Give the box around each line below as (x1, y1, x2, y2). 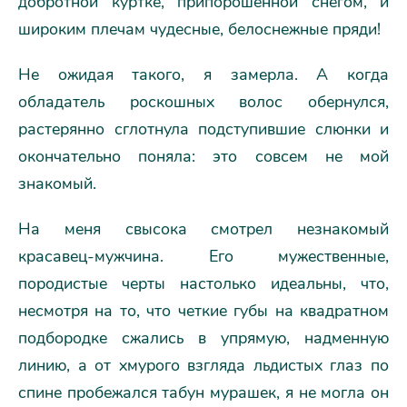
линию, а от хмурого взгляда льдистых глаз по (18, 354, 389, 376)
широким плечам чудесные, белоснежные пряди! (18, 18, 381, 40)
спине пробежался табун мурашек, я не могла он (18, 382, 389, 403)
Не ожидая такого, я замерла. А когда (18, 64, 389, 85)
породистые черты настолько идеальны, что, (18, 273, 389, 294)
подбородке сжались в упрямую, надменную (18, 327, 389, 349)
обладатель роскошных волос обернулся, (18, 91, 389, 113)
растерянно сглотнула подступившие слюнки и (18, 118, 389, 140)
